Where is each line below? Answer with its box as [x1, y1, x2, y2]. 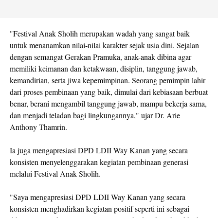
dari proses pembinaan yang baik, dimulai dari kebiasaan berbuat [10, 86, 208, 97]
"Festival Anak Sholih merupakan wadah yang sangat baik [10, 28, 190, 38]
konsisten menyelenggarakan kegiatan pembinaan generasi [10, 156, 188, 167]
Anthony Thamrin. [10, 121, 67, 132]
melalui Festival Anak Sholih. [10, 168, 101, 179]
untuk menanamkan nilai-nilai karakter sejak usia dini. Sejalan [10, 39, 199, 50]
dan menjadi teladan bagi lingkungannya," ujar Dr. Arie [10, 109, 180, 120]
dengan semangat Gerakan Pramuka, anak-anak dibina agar [10, 51, 191, 62]
